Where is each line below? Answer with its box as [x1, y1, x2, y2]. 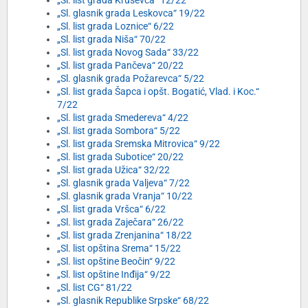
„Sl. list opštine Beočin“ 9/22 [57, 256, 175, 267]
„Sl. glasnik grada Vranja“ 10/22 [57, 190, 192, 202]
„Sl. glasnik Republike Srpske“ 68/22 [57, 295, 209, 307]
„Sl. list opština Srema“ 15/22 [57, 243, 181, 254]
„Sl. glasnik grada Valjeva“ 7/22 [57, 177, 190, 189]
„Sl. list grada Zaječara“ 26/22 [57, 217, 184, 228]
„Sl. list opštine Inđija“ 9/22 [57, 269, 170, 280]
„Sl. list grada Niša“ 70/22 [57, 34, 166, 45]
